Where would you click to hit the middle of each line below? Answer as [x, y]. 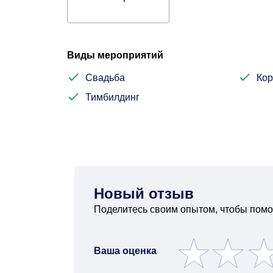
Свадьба [105, 78]
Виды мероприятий [115, 55]
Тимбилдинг [112, 97]
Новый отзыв [144, 193]
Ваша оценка [125, 251]
